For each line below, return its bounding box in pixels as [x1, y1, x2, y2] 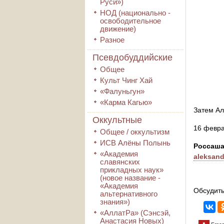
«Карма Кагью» [100, 98, 152, 106]
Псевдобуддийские [92, 52, 172, 62]
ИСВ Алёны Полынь [100, 138, 170, 147]
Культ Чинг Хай [100, 76, 152, 84]
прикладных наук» [100, 165, 163, 174]
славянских [100, 157, 140, 166]
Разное [100, 35, 124, 44]
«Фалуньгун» [100, 87, 144, 95]
